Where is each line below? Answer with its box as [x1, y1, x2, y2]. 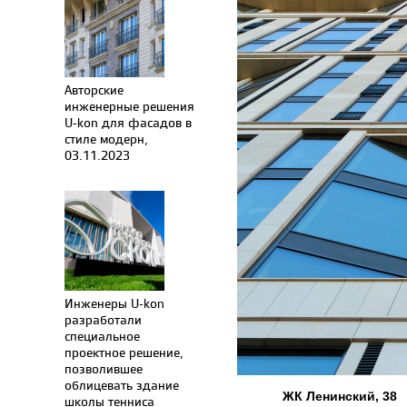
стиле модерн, [65, 130, 148, 147]
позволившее [65, 360, 143, 377]
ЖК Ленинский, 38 [283, 389, 397, 403]
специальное [65, 327, 140, 344]
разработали [65, 311, 142, 328]
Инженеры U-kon [65, 294, 164, 312]
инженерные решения [65, 97, 194, 114]
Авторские [65, 81, 124, 98]
